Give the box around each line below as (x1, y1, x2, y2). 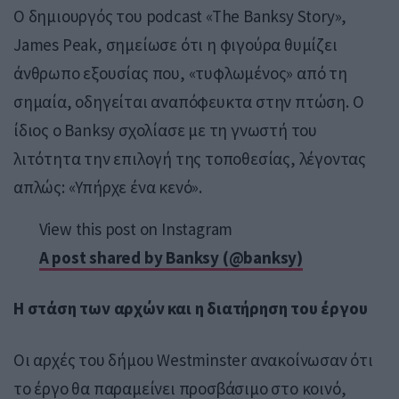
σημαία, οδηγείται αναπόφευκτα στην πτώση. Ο (13, 91, 364, 113)
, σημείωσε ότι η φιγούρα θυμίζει (97, 34, 338, 56)
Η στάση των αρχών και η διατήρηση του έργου (13, 297, 368, 320)
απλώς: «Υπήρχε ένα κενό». (13, 176, 202, 199)
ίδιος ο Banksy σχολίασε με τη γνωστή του (13, 119, 317, 142)
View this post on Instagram (38, 218, 233, 240)
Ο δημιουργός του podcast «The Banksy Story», (13, 5, 347, 28)
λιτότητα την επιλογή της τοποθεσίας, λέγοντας (13, 148, 367, 170)
